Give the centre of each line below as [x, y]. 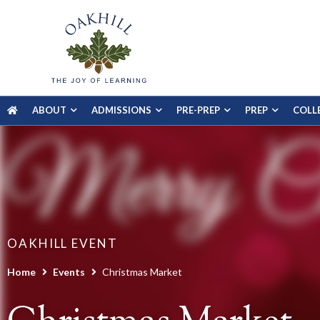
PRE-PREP [198, 110]
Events [69, 271]
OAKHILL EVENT [62, 243]
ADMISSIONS [121, 110]
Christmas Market [142, 271]
